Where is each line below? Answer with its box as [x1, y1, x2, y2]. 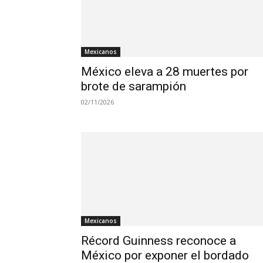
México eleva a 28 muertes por [81, 65, 248, 79]
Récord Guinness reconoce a [81, 234, 236, 248]
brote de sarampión [81, 79, 192, 93]
